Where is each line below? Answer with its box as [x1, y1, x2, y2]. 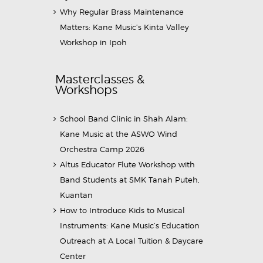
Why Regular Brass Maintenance [60, 7, 184, 17]
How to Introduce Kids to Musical [60, 205, 186, 215]
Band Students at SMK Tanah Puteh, [60, 174, 200, 184]
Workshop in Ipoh [60, 38, 127, 48]
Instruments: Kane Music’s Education [60, 220, 200, 230]
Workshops [55, 82, 117, 97]
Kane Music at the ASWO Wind [60, 129, 178, 139]
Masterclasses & [55, 72, 144, 87]
